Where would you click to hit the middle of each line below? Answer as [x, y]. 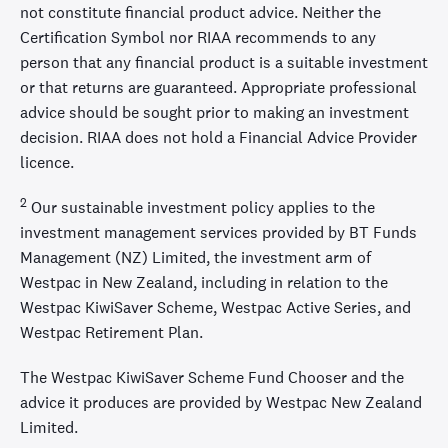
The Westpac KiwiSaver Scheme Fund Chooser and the [212, 377]
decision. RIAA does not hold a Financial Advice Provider [218, 137]
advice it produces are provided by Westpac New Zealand [221, 402]
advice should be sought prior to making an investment [214, 112]
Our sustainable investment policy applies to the [201, 207]
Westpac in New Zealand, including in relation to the [204, 282]
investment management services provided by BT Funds [218, 232]
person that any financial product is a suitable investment [224, 62]
